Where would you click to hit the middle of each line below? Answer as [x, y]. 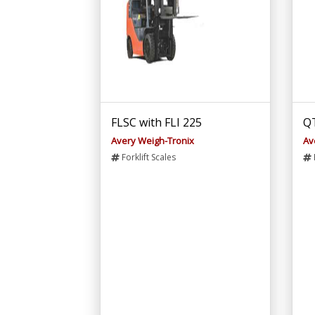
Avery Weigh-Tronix [153, 140]
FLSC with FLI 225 [156, 122]
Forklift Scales [148, 157]
